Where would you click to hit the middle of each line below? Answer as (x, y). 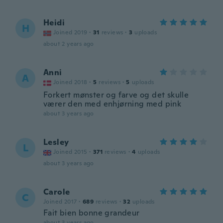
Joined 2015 (70, 152)
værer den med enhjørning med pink (112, 104)
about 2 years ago (69, 44)
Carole (57, 192)
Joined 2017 (60, 202)
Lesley (56, 142)
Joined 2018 (70, 82)
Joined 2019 (70, 32)
